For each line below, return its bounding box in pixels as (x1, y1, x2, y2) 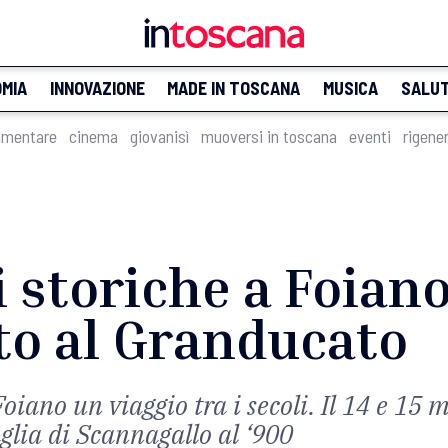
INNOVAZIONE (49, 77, 145, 99)
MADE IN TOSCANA (167, 77, 301, 99)
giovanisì (130, 125, 189, 147)
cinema (69, 125, 118, 147)
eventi (349, 125, 391, 147)
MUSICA (322, 77, 378, 99)
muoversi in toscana (201, 125, 337, 147)
